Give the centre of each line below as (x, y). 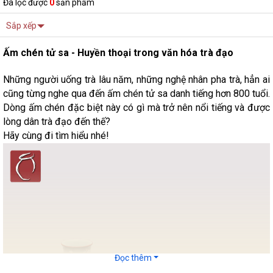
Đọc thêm (134, 258)
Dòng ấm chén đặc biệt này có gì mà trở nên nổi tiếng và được (136, 108)
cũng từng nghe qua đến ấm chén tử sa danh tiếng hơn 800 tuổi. (136, 94)
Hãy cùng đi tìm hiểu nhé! (56, 136)
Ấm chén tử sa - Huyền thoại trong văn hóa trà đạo (118, 53)
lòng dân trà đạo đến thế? (57, 122)
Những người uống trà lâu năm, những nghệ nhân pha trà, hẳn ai (136, 80)
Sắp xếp (21, 26)
